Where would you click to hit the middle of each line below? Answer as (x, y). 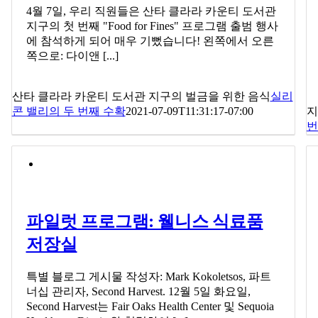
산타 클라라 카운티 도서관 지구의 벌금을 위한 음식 (141, 97)
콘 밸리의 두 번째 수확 (68, 111)
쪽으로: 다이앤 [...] (72, 56)
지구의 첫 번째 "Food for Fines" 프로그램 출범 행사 (152, 26)
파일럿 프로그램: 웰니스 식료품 (144, 223)
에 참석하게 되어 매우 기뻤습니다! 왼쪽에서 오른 (150, 41)
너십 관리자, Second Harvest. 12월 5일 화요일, (138, 291)
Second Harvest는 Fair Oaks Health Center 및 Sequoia (150, 306)
